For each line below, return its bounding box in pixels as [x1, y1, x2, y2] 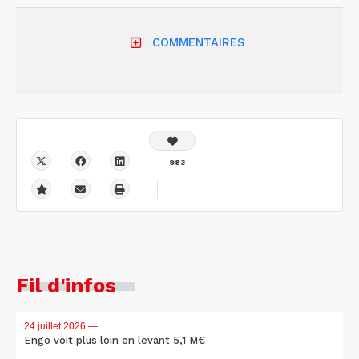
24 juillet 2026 [24, 320, 86, 332]
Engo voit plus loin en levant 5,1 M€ [24, 333, 205, 346]
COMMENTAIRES [151, 35, 244, 50]
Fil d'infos [16, 272, 116, 297]
